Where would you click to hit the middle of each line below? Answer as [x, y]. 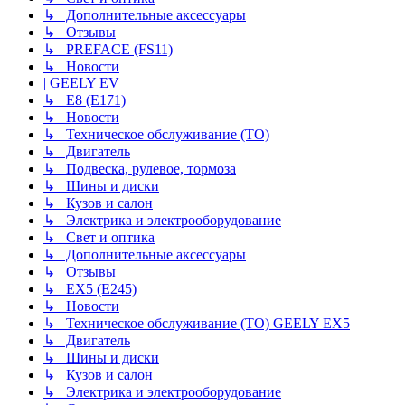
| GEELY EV [81, 82]
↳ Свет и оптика [99, 237]
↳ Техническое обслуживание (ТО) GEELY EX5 [197, 323]
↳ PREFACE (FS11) [108, 49]
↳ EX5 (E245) [90, 288]
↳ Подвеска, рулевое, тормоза [140, 168]
